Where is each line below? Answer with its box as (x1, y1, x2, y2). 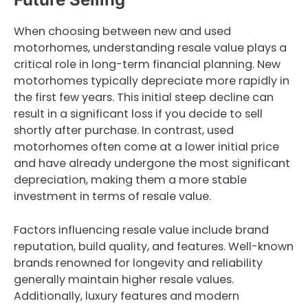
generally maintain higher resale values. (14, 271, 234, 287)
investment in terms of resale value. (14, 188, 211, 205)
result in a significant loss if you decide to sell (14, 106, 263, 122)
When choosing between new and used (14, 23, 231, 40)
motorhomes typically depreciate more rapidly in (14, 73, 289, 89)
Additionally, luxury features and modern (14, 287, 239, 304)
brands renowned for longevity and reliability (14, 254, 263, 271)
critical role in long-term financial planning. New (14, 56, 280, 73)
